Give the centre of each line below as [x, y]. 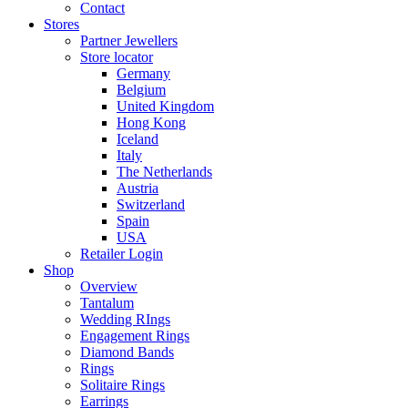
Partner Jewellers [129, 40]
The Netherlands [164, 171]
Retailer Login [122, 253]
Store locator [117, 56]
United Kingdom [165, 106]
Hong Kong [151, 122]
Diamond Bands [127, 352]
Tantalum [107, 302]
